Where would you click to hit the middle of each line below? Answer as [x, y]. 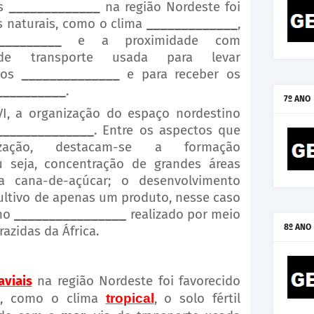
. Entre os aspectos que [167, 131]
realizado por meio [183, 215]
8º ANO [298, 227]
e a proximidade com [151, 41]
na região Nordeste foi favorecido [139, 281]
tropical [130, 299]
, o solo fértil [197, 299]
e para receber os [180, 75]
